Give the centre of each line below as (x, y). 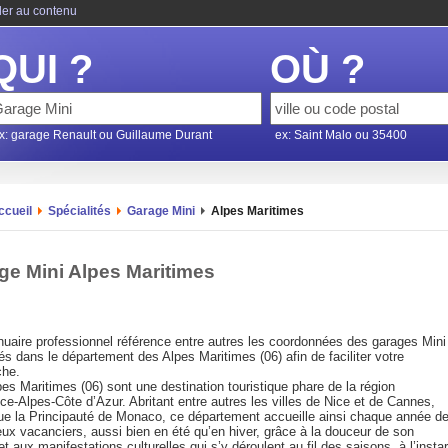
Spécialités (79, 211)
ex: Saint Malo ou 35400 (341, 135)
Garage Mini (161, 211)
